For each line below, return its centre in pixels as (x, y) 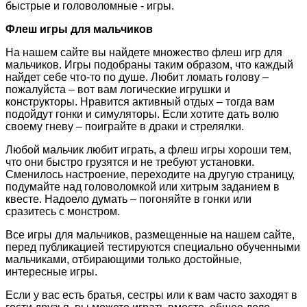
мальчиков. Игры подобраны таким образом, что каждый (149, 65)
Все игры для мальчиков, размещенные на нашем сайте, (150, 235)
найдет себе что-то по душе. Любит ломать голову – (137, 77)
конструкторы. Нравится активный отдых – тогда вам (140, 102)
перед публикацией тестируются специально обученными (153, 247)
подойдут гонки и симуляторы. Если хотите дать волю (142, 114)
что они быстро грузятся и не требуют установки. (130, 162)
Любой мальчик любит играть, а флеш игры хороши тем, (148, 150)
